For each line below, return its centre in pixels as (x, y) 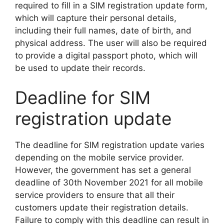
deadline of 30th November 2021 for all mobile (109, 182)
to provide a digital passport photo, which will (106, 55)
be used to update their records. (80, 68)
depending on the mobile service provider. (99, 157)
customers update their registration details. (102, 207)
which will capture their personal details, (96, 18)
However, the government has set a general (103, 170)
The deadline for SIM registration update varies (110, 145)
